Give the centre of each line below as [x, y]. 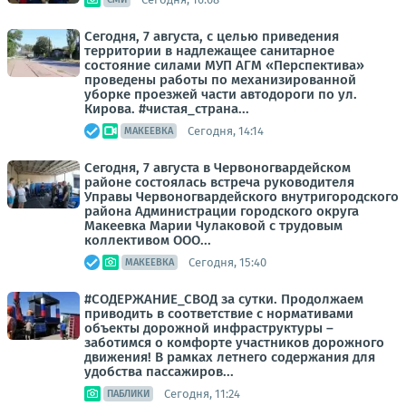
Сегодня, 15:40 [227, 262]
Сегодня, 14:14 [226, 130]
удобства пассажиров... [159, 372]
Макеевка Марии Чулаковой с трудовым [213, 226]
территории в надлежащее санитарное [209, 51]
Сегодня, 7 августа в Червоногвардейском [217, 168]
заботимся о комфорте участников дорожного [234, 343]
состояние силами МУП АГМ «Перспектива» [224, 65]
